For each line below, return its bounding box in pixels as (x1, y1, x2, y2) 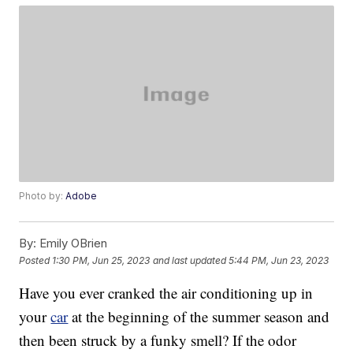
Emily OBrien (36, 236, 108, 251)
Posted (19, 254, 53, 266)
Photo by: (19, 190, 66, 203)
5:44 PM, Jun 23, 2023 (229, 254, 329, 266)
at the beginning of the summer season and (68, 307, 330, 327)
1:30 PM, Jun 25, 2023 (52, 254, 150, 266)
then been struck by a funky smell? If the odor (19, 330, 297, 351)
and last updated (153, 254, 227, 266)
